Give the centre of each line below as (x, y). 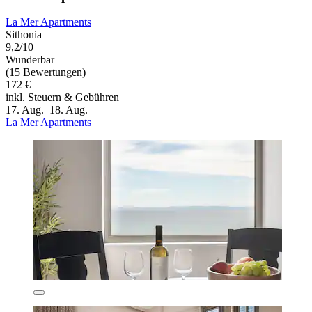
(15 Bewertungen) (46, 72)
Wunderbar (30, 60)
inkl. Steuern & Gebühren (62, 97)
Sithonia (24, 35)
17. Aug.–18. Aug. (47, 110)
